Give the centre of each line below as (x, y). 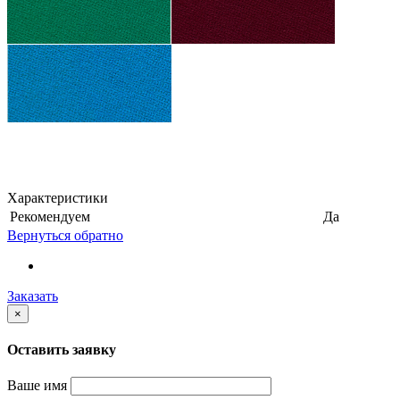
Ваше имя (39, 386)
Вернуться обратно (65, 235)
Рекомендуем (50, 216)
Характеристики (58, 197)
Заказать (33, 296)
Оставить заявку (62, 349)
